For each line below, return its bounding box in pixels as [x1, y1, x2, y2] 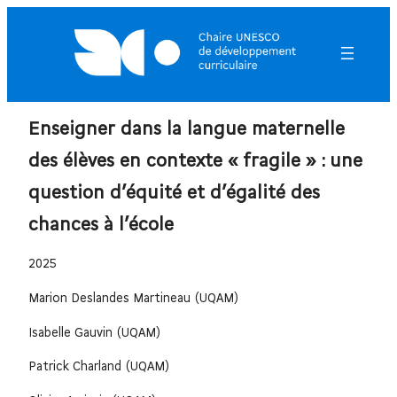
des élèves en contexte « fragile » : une [28, 152, 362, 172]
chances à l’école [28, 216, 174, 236]
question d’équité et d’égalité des [28, 184, 320, 204]
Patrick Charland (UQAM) [28, 361, 170, 375]
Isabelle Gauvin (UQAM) [28, 326, 161, 340]
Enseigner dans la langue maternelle [28, 121, 345, 140]
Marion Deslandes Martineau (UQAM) [28, 292, 239, 307]
